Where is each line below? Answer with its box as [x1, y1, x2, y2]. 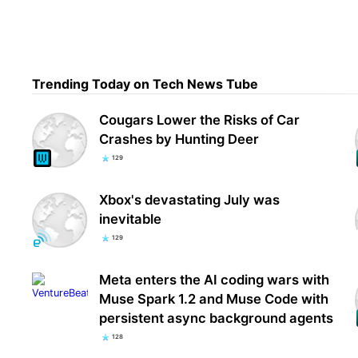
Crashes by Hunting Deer [99, 130, 260, 147]
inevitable [99, 210, 162, 227]
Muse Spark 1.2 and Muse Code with [99, 290, 329, 307]
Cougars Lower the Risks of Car [99, 111, 300, 128]
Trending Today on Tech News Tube [32, 76, 259, 93]
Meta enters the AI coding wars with [99, 271, 330, 288]
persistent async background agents [99, 309, 334, 326]
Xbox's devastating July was [99, 191, 280, 208]
